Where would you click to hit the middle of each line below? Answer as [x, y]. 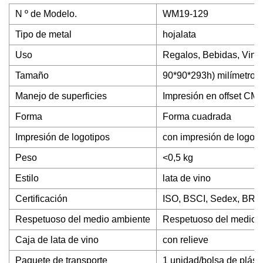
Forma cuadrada [197, 117]
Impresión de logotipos [63, 137]
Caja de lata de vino [57, 240]
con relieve [186, 240]
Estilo [27, 178]
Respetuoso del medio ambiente [83, 219]
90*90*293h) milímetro [209, 75]
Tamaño [32, 75]
